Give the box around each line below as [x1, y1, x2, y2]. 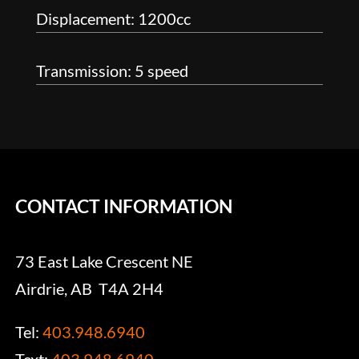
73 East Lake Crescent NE [15, 252, 194, 272]
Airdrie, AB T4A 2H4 [15, 279, 164, 299]
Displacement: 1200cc [35, 9, 191, 29]
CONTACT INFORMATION [15, 195, 233, 218]
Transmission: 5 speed [35, 61, 188, 81]
